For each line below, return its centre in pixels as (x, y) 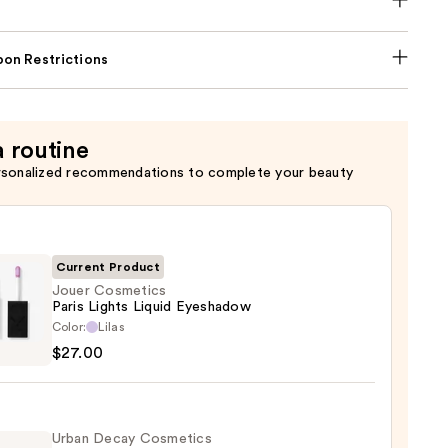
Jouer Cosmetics (109, 291)
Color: (69, 327)
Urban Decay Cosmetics (131, 439)
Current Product (108, 267)
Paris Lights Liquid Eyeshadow (151, 307)
